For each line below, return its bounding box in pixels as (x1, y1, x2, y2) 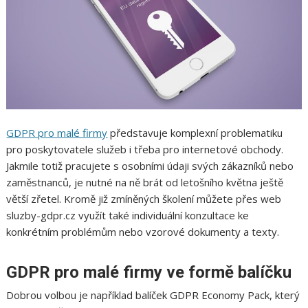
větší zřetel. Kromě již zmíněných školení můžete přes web (6, 191, 282, 206)
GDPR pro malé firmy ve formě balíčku (6, 262, 292, 282)
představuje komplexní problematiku (107, 125, 283, 140)
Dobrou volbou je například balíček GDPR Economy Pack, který (6, 287, 300, 302)
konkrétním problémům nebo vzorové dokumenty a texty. (6, 224, 280, 239)
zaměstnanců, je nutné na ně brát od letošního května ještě (6, 175, 284, 189)
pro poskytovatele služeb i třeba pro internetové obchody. (6, 142, 284, 156)
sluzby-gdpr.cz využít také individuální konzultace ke (6, 208, 250, 222)
